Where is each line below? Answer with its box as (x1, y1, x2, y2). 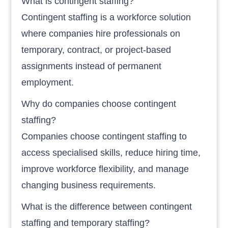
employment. (21, 77, 74, 88)
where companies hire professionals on (21, 28, 181, 39)
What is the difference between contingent (21, 201, 192, 212)
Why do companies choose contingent (21, 98, 177, 109)
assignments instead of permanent (21, 61, 162, 71)
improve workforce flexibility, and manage (21, 163, 189, 174)
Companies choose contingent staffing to (21, 131, 187, 141)
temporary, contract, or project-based (21, 44, 172, 55)
